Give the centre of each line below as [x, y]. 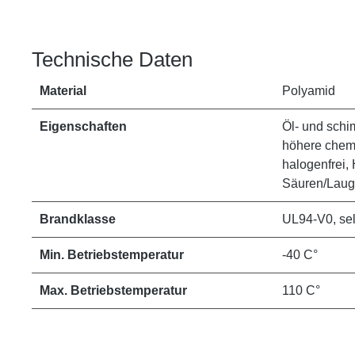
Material [63, 91]
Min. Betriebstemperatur [112, 255]
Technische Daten [112, 59]
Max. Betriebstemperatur [113, 290]
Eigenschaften [83, 126]
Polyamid [309, 91]
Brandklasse [78, 219]
